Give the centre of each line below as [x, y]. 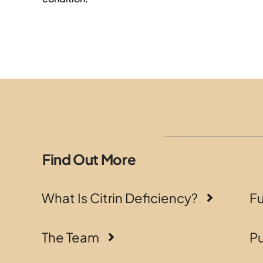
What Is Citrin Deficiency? [119, 198]
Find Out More [89, 159]
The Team [70, 237]
